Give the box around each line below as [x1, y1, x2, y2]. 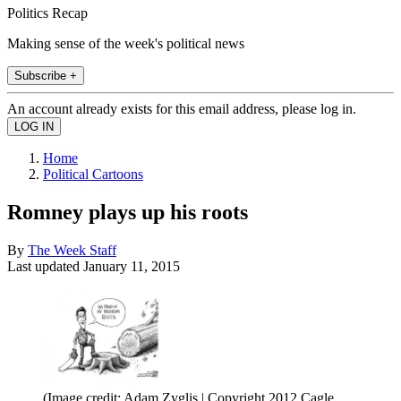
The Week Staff [28, 242, 116, 258]
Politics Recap [7, 4, 88, 21]
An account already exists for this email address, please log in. [7, 100, 356, 116]
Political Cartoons [43, 166, 143, 182]
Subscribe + [14, 68, 77, 82]
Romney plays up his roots [7, 200, 248, 224]
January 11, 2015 [83, 258, 180, 274]
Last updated [7, 258, 83, 274]
